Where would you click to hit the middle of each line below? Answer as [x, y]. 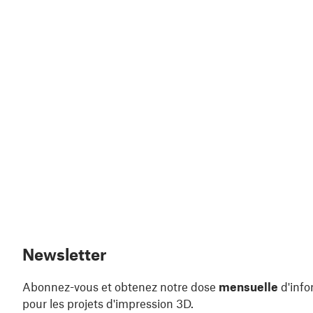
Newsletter [64, 255]
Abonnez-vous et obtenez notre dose [121, 287]
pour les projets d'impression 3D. [108, 304]
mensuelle [248, 287]
